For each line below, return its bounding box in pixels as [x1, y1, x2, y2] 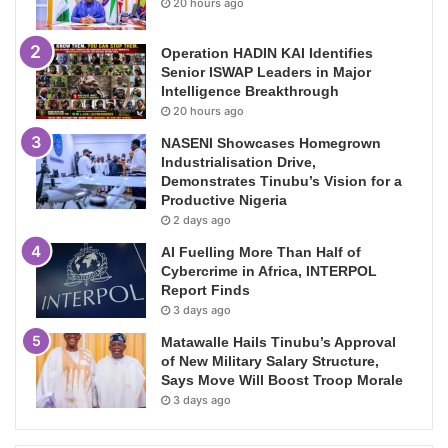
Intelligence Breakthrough [161, 83, 339, 100]
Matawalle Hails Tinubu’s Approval [161, 334, 396, 351]
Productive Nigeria [161, 192, 287, 209]
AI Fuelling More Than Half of [161, 244, 361, 261]
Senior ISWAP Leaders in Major [161, 64, 371, 81]
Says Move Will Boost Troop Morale [161, 372, 403, 389]
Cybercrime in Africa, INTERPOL [161, 263, 377, 280]
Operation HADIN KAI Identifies [161, 45, 373, 62]
